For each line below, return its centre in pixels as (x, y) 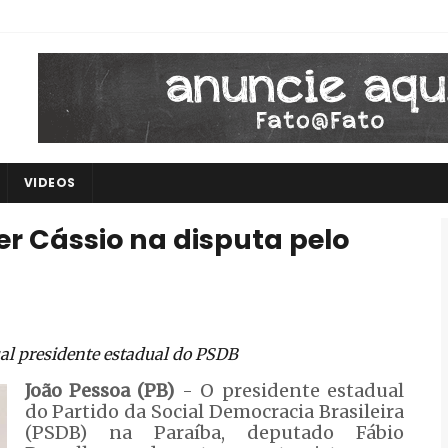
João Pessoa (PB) (99, 390)
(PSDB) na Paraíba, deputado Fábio (214, 432)
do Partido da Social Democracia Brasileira (214, 411)
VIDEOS (49, 182)
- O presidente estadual (289, 390)
